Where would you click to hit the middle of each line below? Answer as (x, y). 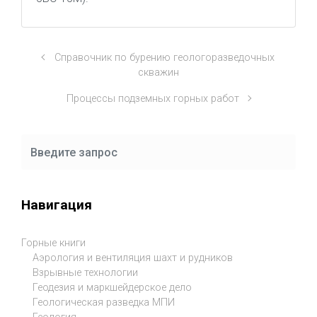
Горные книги (53, 243)
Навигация (57, 204)
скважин (158, 73)
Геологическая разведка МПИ (104, 303)
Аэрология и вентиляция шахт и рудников (133, 258)
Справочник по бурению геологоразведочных (164, 58)
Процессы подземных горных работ (153, 99)
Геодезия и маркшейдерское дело (112, 288)
